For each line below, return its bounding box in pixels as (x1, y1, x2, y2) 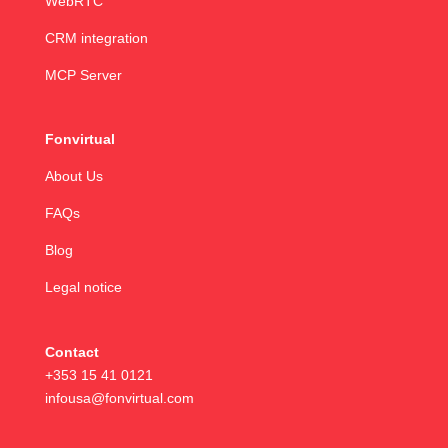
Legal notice (44, 279, 122, 296)
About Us (44, 168, 103, 185)
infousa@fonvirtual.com (44, 389, 194, 406)
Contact (44, 343, 99, 360)
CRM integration (44, 30, 148, 47)
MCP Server (44, 67, 122, 84)
